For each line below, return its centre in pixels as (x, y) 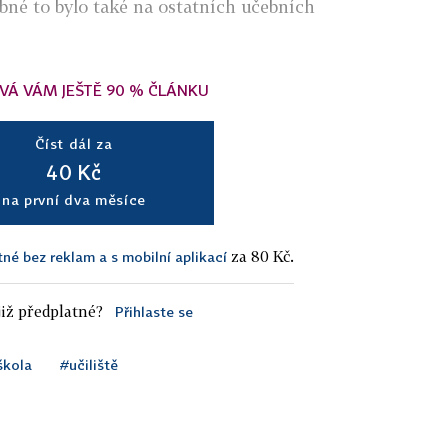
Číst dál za (74, 144)
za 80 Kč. (260, 256)
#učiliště (89, 365)
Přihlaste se (153, 312)
